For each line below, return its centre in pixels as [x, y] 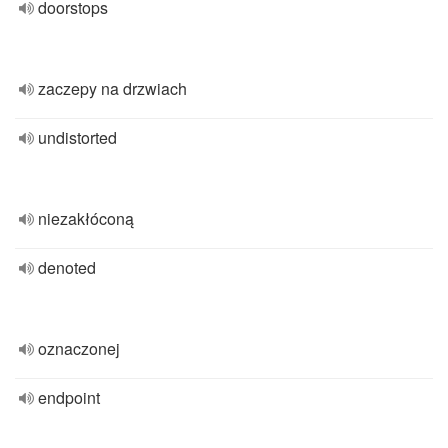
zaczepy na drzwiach [112, 88]
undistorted [77, 137]
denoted [67, 267]
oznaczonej [79, 348]
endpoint [69, 397]
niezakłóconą [86, 218]
